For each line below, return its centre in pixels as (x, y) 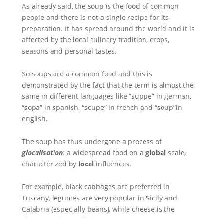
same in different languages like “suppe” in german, (106, 96)
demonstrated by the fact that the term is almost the (108, 85)
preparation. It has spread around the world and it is (108, 28)
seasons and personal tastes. (69, 51)
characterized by (50, 164)
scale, (176, 153)
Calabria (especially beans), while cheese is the (98, 209)
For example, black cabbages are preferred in (96, 187)
